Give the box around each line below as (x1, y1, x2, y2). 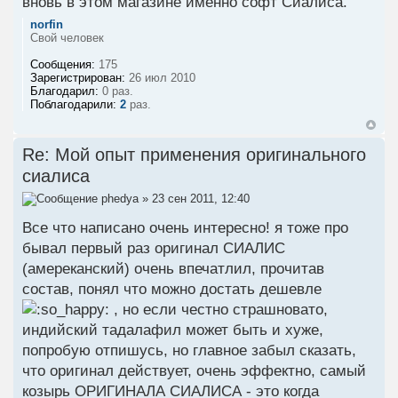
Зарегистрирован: (30, 71, 125, 85)
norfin (30, 18, 63, 32)
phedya (101, 192, 139, 206)
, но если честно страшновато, (109, 301, 328, 319)
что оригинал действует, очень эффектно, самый (22, 362, 366, 380)
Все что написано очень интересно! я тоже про (22, 219, 348, 237)
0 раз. (99, 84, 133, 99)
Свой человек (30, 31, 104, 45)
